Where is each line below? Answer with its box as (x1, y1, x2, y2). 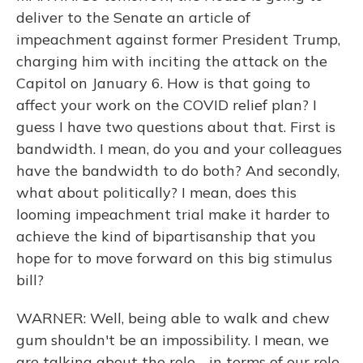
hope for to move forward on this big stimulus (16, 249, 332, 267)
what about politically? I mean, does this (16, 183, 297, 202)
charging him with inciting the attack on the (16, 52, 327, 70)
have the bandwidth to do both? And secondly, (16, 161, 340, 180)
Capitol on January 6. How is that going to (16, 74, 310, 92)
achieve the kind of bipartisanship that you (16, 227, 316, 246)
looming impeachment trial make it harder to (16, 205, 330, 224)
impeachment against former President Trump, (16, 30, 340, 49)
